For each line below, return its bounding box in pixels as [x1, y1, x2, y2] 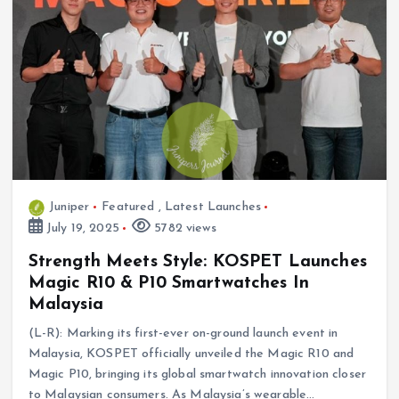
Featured [102, 199, 155, 214]
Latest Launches [164, 199, 262, 214]
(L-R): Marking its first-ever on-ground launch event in [28, 327, 338, 340]
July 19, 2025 [42, 221, 119, 235]
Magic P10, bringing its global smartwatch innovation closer [28, 368, 366, 381]
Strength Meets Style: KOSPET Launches [28, 253, 367, 271]
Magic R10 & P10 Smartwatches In [28, 274, 310, 292]
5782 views [151, 221, 216, 235]
